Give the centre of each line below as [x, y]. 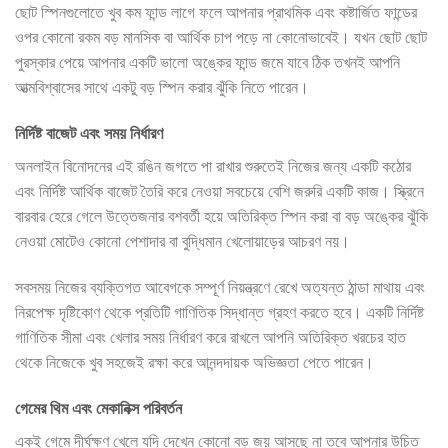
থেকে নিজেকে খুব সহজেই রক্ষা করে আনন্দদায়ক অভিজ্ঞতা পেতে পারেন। [194, 363]
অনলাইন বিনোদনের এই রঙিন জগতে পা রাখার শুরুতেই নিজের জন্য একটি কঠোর [213, 167]
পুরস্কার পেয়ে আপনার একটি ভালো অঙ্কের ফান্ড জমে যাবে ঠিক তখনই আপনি [207, 63]
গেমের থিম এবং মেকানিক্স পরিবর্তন [98, 408]
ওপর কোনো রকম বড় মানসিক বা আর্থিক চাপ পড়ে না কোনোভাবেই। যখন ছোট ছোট [221, 38]
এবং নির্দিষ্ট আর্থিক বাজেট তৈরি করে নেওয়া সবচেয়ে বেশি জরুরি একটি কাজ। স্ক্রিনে [219, 192]
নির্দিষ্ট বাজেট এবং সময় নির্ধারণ [89, 134]
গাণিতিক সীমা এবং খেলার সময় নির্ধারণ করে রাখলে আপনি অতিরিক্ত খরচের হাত [210, 338]
